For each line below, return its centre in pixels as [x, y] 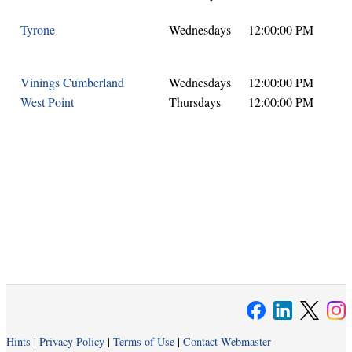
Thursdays [195, 101]
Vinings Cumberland [72, 82]
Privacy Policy [72, 342]
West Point [47, 101]
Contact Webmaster [227, 342]
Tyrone [38, 29]
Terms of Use [144, 342]
